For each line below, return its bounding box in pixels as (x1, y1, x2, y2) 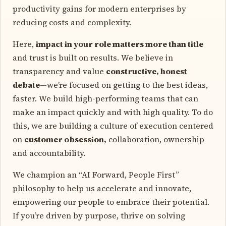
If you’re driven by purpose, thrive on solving (13, 209, 185, 221)
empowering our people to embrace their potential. (13, 196, 209, 207)
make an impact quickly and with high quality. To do (13, 106, 213, 118)
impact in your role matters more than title (36, 38, 203, 49)
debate (13, 79, 40, 90)
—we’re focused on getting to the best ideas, (40, 79, 208, 90)
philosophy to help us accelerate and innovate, (13, 182, 191, 194)
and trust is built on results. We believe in (13, 51, 173, 63)
